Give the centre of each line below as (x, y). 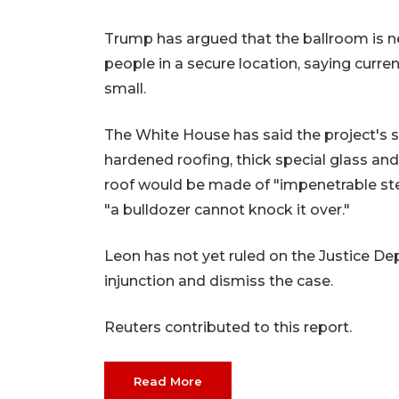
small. (125, 89)
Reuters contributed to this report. (228, 328)
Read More (168, 382)
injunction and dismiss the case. (219, 281)
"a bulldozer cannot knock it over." (227, 210)
